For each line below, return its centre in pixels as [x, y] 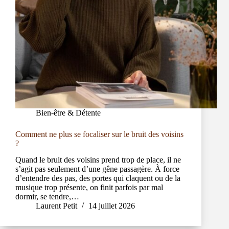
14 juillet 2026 [112, 206]
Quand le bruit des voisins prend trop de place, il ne [98, 160]
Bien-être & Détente [68, 112]
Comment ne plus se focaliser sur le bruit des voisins [99, 134]
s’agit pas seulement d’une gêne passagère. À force [97, 169]
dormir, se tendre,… [47, 197]
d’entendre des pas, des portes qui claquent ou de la [98, 178]
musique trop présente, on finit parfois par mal [89, 188]
